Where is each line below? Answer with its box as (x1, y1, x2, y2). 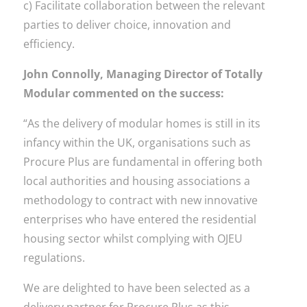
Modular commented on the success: (23, 86, 224, 101)
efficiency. (23, 36, 75, 51)
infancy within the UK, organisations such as (23, 135, 251, 150)
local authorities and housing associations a (23, 173, 250, 188)
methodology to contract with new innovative (23, 193, 258, 208)
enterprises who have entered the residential (23, 212, 256, 227)
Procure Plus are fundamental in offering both (23, 154, 262, 169)
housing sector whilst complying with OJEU (23, 231, 243, 246)
